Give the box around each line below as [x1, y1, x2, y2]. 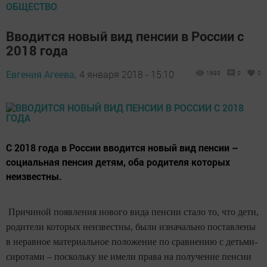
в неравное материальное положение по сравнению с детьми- [6, 236, 257, 247]
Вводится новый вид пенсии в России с [6, 27, 244, 45]
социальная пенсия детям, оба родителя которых [6, 155, 230, 168]
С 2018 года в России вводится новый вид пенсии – [6, 141, 238, 154]
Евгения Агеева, [6, 67, 76, 80]
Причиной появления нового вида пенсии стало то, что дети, [6, 206, 259, 217]
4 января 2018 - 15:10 [79, 67, 174, 80]
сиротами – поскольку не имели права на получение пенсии [6, 251, 252, 262]
